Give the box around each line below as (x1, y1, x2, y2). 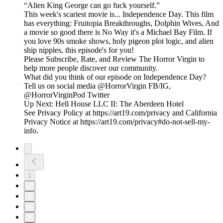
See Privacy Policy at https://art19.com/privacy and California (24, 109, 217, 117)
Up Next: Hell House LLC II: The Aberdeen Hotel (24, 100, 184, 109)
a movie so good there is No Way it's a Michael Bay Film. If (24, 28, 212, 37)
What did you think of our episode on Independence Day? (24, 73, 206, 82)
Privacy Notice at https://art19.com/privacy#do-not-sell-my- (24, 117, 210, 126)
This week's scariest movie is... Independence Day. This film (24, 10, 214, 19)
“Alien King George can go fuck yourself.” (24, 1, 160, 10)
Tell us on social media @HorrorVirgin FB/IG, (24, 82, 171, 91)
